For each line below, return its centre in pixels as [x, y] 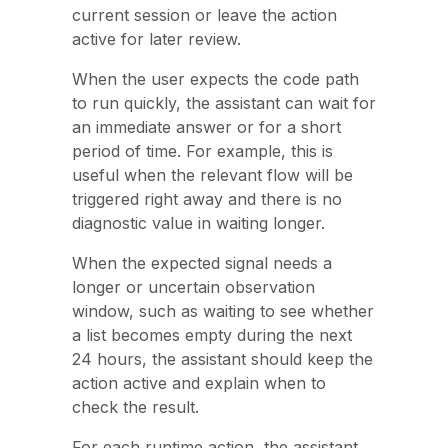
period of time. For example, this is [202, 151]
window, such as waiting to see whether [223, 311]
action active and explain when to [199, 383]
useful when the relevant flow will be [212, 175]
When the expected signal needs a [202, 263]
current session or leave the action [204, 15]
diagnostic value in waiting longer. [198, 223]
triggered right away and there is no [207, 199]
